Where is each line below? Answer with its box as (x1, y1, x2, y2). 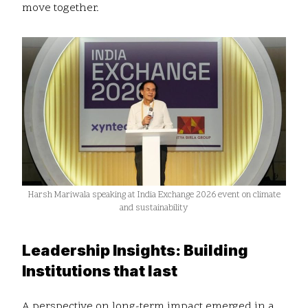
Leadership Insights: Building (22, 241, 248, 260)
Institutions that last (22, 262, 177, 280)
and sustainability (120, 202, 188, 215)
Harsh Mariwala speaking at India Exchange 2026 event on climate (27, 189, 280, 202)
